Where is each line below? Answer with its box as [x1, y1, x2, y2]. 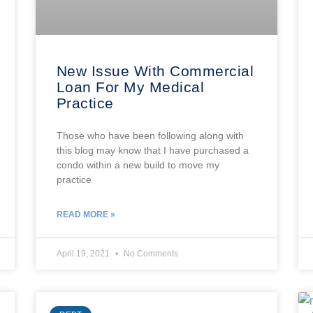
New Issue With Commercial [56, 62, 254, 79]
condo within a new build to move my [56, 159, 219, 170]
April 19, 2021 [56, 248, 112, 259]
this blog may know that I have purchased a [56, 144, 249, 156]
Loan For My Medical [56, 78, 205, 95]
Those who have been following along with [56, 129, 244, 141]
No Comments [121, 248, 178, 259]
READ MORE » [56, 209, 115, 219]
